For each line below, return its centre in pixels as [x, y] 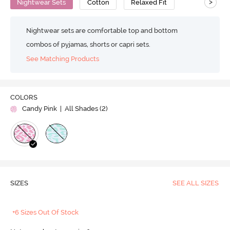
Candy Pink [39, 109]
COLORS [24, 98]
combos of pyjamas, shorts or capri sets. [89, 44]
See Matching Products [63, 59]
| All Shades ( [80, 109]
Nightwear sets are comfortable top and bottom [102, 30]
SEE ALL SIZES [195, 183]
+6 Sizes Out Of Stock [46, 213]
